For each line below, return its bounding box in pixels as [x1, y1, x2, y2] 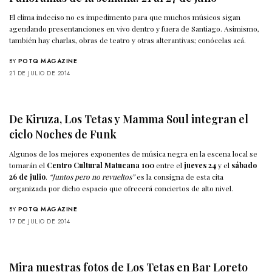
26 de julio [9, 171, 46, 182]
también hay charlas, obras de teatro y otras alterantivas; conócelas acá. [9, 35, 246, 45]
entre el [154, 160, 185, 170]
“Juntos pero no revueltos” [49, 171, 135, 182]
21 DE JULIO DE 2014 [9, 68, 70, 78]
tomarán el [9, 160, 47, 170]
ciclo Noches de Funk [9, 126, 117, 141]
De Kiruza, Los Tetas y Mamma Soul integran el [9, 111, 248, 126]
